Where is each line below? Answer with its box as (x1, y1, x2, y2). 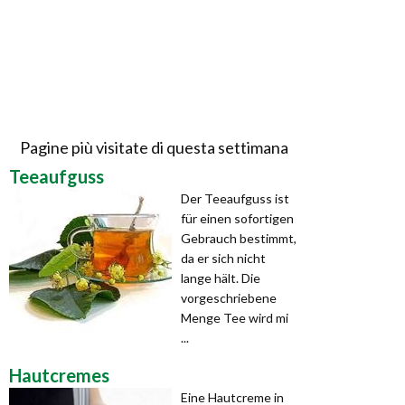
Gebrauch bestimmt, (181, 231, 297, 247)
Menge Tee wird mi (181, 310, 288, 326)
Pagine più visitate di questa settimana (19, 137, 288, 158)
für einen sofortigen (181, 211, 294, 227)
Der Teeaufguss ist (181, 191, 289, 207)
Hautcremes (9, 364, 109, 387)
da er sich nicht (181, 250, 266, 267)
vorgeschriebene (181, 290, 277, 306)
